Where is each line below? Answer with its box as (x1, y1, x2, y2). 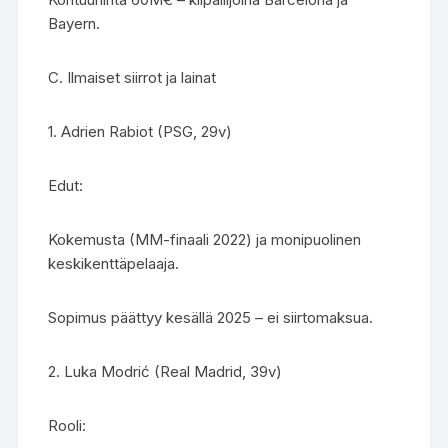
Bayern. (48, 14, 101, 33)
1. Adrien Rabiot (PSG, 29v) (48, 122, 233, 141)
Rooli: (48, 416, 87, 435)
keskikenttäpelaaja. (48, 254, 180, 273)
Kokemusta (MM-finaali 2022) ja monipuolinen (48, 230, 362, 249)
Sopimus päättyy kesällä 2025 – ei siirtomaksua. (48, 308, 374, 327)
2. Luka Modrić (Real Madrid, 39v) (48, 362, 283, 381)
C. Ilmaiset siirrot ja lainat (48, 68, 217, 87)
